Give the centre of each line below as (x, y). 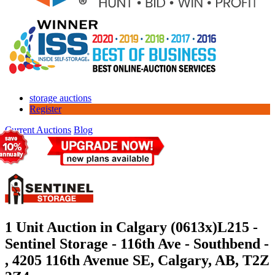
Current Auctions (38, 130)
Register (45, 109)
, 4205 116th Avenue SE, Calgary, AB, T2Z (137, 260)
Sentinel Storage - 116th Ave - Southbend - (137, 243)
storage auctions (60, 98)
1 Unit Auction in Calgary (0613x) (111, 227)
